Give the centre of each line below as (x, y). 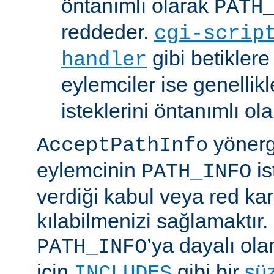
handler (104, 60)
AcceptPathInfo (122, 146)
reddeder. (108, 32)
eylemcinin (89, 170)
